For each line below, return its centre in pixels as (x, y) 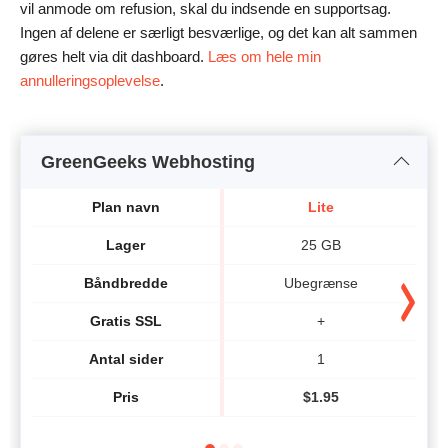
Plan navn (125, 207)
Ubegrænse (320, 283)
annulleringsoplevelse (90, 80)
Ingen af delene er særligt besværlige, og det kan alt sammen (218, 32)
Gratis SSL (125, 321)
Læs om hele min (264, 56)
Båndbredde (125, 283)
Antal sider (125, 359)
